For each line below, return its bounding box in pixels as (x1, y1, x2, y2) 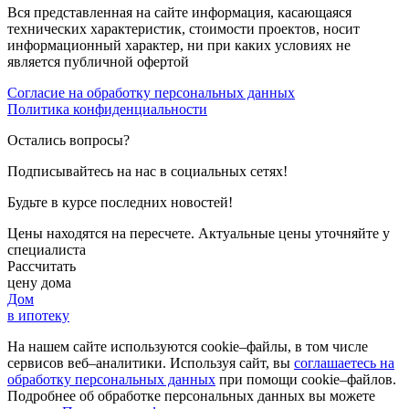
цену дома (7, 275, 71, 291)
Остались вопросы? (7, 132, 130, 149)
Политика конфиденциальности (7, 101, 207, 118)
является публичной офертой (7, 54, 189, 70)
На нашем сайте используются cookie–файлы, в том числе (7, 339, 368, 355)
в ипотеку (7, 308, 69, 324)
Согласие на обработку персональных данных (7, 85, 295, 101)
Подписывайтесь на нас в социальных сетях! (7, 163, 288, 180)
